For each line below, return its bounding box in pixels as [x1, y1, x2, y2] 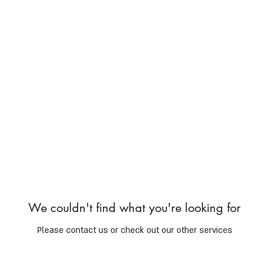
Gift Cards [199, 64, 238, 75]
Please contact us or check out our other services [37, 225, 232, 237]
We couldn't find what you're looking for [28, 200, 241, 216]
